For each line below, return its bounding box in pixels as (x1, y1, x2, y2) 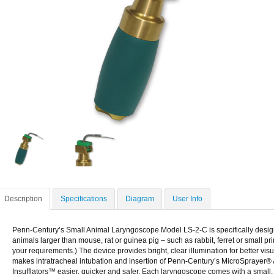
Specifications (61, 194, 107, 203)
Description (4, 194, 42, 203)
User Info (172, 194, 202, 203)
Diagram (125, 194, 154, 203)
